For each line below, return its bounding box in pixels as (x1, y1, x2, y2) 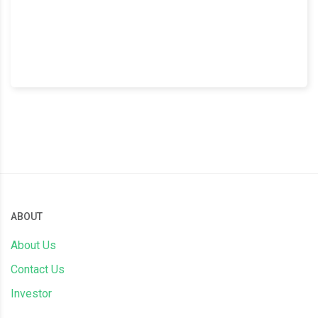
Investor (11, 287, 52, 300)
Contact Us (11, 263, 65, 276)
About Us (11, 238, 56, 252)
